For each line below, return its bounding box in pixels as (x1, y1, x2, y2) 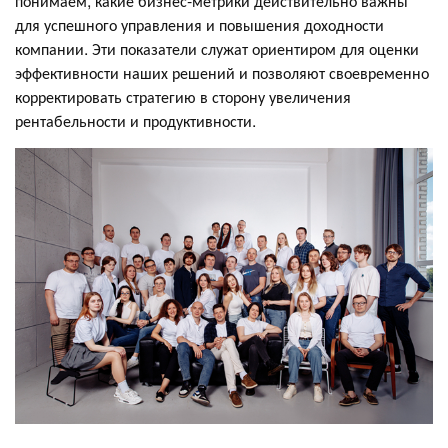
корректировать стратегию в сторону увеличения (15, 84, 351, 108)
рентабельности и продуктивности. (15, 108, 256, 132)
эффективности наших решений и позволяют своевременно (15, 60, 429, 84)
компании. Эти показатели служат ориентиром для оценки (15, 36, 419, 60)
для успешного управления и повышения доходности (15, 12, 384, 36)
